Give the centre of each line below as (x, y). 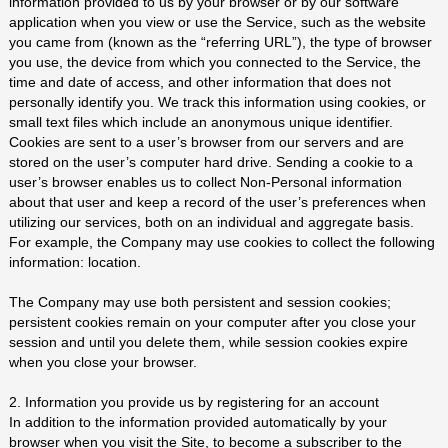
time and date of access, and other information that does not (199, 82)
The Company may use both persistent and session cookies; (199, 302)
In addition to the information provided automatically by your (197, 422)
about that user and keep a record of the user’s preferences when (217, 202)
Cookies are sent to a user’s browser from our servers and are (206, 142)
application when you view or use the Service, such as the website (217, 22)
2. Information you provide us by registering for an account (193, 402)
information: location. (74, 262)
